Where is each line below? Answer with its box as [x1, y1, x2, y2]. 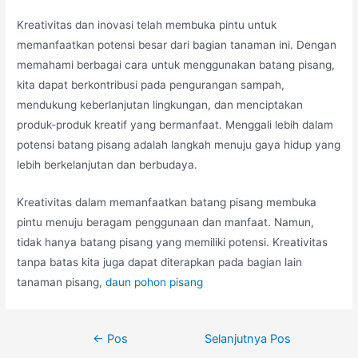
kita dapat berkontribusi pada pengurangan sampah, [17, 78, 285, 92]
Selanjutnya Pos [204, 332, 291, 347]
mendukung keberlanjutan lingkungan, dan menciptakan [17, 98, 304, 112]
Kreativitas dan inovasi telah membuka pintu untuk [17, 18, 277, 32]
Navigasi [41, 328, 86, 341]
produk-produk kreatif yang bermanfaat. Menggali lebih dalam [17, 118, 334, 132]
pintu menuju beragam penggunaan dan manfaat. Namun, [17, 215, 315, 229]
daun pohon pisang [105, 275, 204, 288]
